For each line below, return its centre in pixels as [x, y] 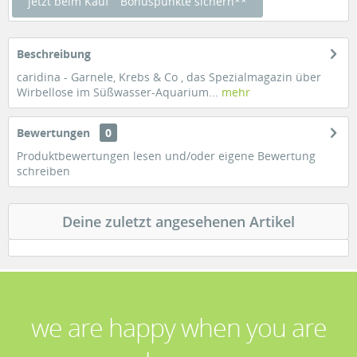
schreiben [43, 171]
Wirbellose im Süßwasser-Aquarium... [118, 92]
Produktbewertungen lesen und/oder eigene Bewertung [166, 156]
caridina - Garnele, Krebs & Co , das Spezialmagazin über [169, 77]
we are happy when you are [178, 327]
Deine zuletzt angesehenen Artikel [178, 222]
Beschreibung [54, 54]
